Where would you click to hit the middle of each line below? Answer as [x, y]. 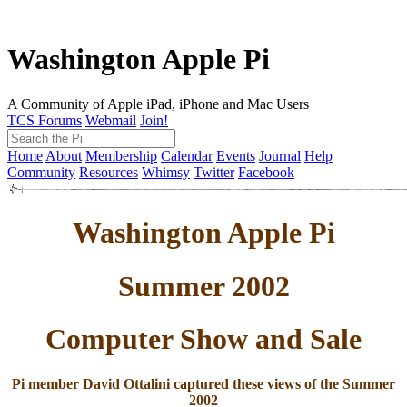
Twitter [214, 172]
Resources [109, 172]
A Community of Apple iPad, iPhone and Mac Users [158, 104]
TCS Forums [45, 120]
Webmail [111, 120]
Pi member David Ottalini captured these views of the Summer [203, 383]
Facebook [266, 172]
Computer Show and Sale [203, 339]
